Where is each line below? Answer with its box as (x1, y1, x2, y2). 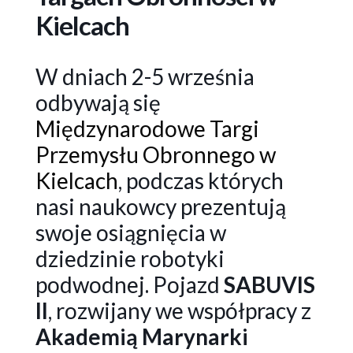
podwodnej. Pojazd (35, 270, 224, 298)
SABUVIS (223, 270, 315, 298)
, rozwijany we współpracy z (47, 296, 311, 324)
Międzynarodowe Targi (35, 114, 259, 142)
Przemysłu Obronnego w (35, 140, 276, 168)
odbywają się (35, 88, 161, 116)
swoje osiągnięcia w (35, 218, 226, 246)
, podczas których (117, 166, 284, 194)
